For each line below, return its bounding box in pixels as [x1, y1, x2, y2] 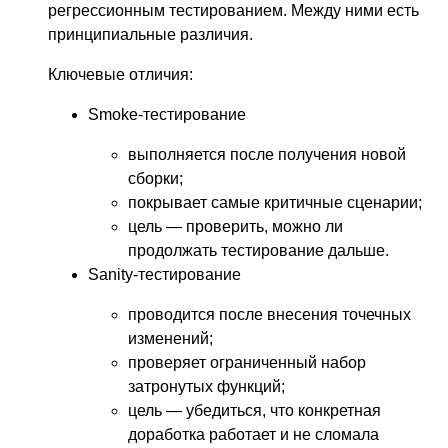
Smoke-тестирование [88, 105, 246, 123]
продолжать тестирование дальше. [128, 241, 389, 259]
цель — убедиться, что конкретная [128, 401, 381, 419]
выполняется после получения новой [128, 145, 406, 163]
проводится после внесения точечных [128, 305, 411, 323]
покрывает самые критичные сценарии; [128, 193, 422, 211]
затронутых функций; [128, 377, 285, 395]
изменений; [128, 329, 213, 347]
